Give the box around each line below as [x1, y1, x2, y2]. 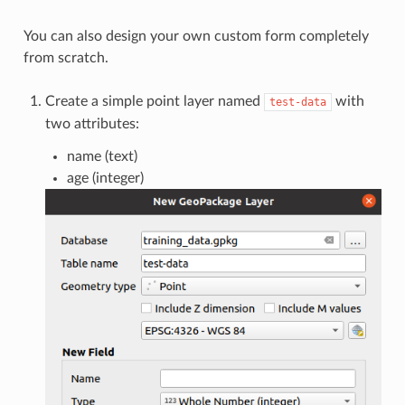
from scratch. [23, 51, 108, 66]
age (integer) [66, 171, 144, 186]
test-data [268, 96, 326, 109]
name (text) [66, 149, 137, 165]
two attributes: [44, 117, 139, 132]
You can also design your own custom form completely [23, 29, 369, 44]
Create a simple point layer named [44, 94, 264, 109]
